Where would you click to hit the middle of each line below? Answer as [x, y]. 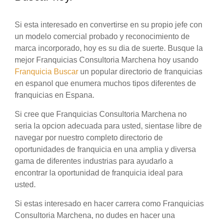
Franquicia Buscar [46, 72]
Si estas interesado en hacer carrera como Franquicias [109, 204]
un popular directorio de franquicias [140, 72]
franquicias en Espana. [55, 95]
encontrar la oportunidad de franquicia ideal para [99, 173]
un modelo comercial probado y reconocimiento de [102, 37]
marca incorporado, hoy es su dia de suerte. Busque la [109, 48]
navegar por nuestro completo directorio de [89, 138]
